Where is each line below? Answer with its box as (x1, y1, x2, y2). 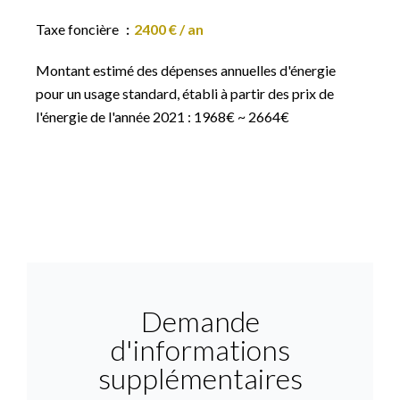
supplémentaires (97, 361, 303, 396)
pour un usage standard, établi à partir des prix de (36, 85, 334, 102)
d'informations (110, 332, 290, 367)
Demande (140, 304, 260, 338)
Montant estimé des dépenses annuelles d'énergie (36, 62, 336, 79)
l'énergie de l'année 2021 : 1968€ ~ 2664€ (36, 108, 289, 125)
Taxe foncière (36, 21, 121, 37)
